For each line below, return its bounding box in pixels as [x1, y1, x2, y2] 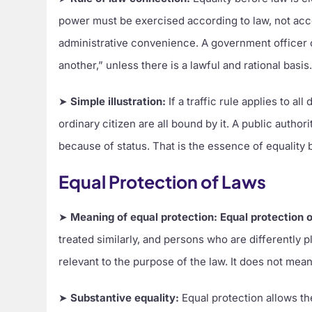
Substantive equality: [70, 290, 180, 304]
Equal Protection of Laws [58, 170, 267, 193]
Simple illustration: [70, 94, 166, 108]
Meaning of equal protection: [70, 210, 218, 224]
